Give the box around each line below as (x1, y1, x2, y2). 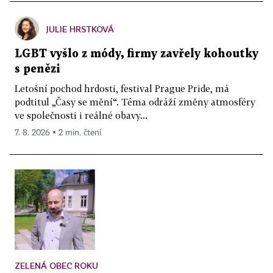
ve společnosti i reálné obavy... (15, 110, 147, 121)
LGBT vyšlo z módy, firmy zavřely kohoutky (15, 49, 258, 60)
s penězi (15, 64, 60, 75)
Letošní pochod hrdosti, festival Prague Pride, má (15, 83, 229, 94)
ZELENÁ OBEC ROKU (15, 260, 98, 271)
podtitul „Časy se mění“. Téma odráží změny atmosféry (15, 96, 255, 108)
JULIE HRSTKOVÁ (46, 24, 114, 35)
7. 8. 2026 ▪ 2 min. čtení (15, 129, 101, 138)
